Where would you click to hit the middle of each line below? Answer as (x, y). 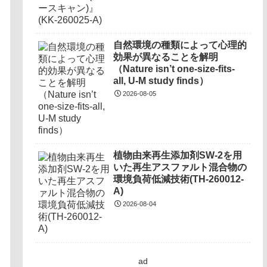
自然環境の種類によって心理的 (180, 45)
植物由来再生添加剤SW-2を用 (178, 156)
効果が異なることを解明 (166, 57)
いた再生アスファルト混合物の (180, 167)
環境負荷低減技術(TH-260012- (179, 179)
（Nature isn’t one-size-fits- (174, 69)
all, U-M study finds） (161, 81)
